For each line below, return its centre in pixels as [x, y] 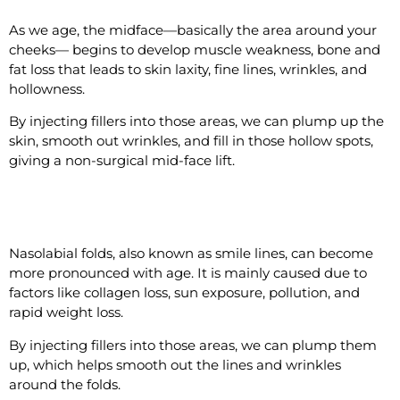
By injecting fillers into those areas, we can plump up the [196, 121]
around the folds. [65, 384]
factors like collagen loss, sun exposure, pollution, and [184, 293]
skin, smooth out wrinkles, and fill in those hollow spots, [191, 141]
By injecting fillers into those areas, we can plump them [193, 345]
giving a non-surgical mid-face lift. [122, 161]
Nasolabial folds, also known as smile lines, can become [191, 254]
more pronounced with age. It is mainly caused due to [188, 273]
